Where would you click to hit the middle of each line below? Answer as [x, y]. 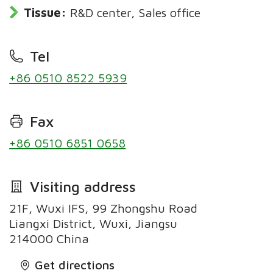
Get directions [75, 264]
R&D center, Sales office [136, 13]
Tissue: [45, 13]
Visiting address [83, 187]
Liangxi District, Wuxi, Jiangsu [94, 223]
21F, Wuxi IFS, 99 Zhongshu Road [104, 208]
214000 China [49, 238]
